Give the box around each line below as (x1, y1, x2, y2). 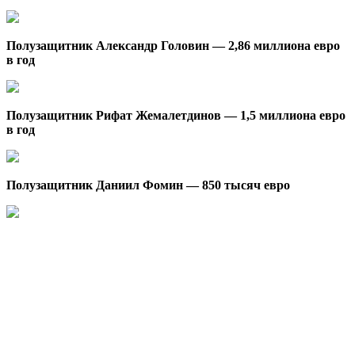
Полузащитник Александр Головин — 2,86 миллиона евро (6, 39, 340, 53)
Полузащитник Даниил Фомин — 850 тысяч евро (6, 178, 290, 193)
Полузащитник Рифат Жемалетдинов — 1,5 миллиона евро (6, 109, 345, 123)
